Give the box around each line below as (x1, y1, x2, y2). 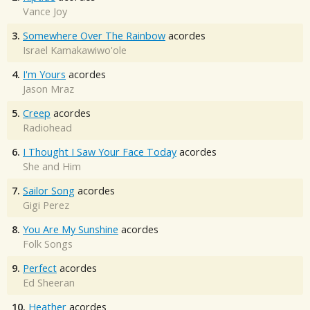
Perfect (23, 262, 57, 275)
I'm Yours (23, 68, 66, 82)
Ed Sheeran (23, 276, 75, 290)
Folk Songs (23, 237, 73, 251)
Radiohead (23, 121, 72, 135)
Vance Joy (23, 5, 67, 19)
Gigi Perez (23, 199, 69, 212)
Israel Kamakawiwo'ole (23, 44, 127, 57)
